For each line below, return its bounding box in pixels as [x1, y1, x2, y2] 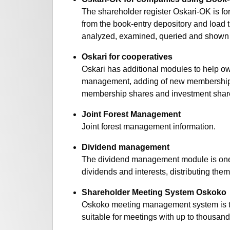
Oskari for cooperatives [82, 52, 172, 62]
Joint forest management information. [82, 122, 216, 131]
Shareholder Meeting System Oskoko [82, 188, 226, 197]
